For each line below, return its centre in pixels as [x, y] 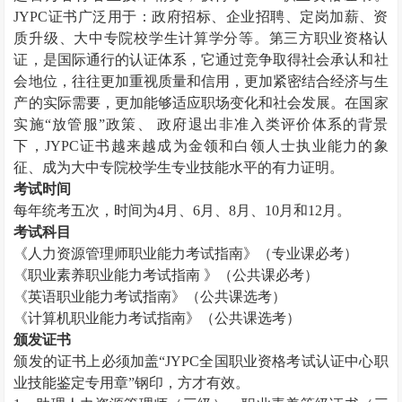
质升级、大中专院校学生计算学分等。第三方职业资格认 [201, 38]
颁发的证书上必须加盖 [87, 361]
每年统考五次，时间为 [86, 210]
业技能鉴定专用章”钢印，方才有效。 [132, 383]
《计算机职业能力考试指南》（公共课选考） [157, 318]
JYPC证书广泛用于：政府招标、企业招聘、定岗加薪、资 [201, 17]
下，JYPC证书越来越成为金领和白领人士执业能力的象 [201, 146]
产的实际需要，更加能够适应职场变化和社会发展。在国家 [201, 103]
